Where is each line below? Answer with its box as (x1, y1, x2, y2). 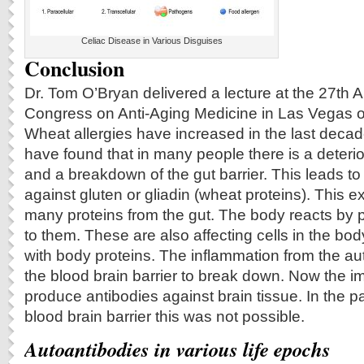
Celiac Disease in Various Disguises (81, 36, 223, 45)
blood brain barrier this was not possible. (24, 307, 305, 325)
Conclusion (24, 53, 124, 84)
